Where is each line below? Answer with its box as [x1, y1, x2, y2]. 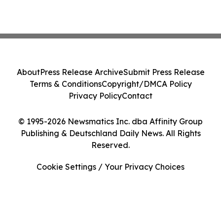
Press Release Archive [39, 67, 123, 77]
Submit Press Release [123, 67, 205, 77]
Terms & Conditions [29, 79, 102, 89]
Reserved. [91, 140, 130, 150]
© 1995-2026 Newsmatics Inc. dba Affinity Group [18, 116, 203, 126]
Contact [122, 91, 152, 101]
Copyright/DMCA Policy [101, 79, 192, 89]
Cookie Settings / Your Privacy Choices [37, 162, 184, 172]
